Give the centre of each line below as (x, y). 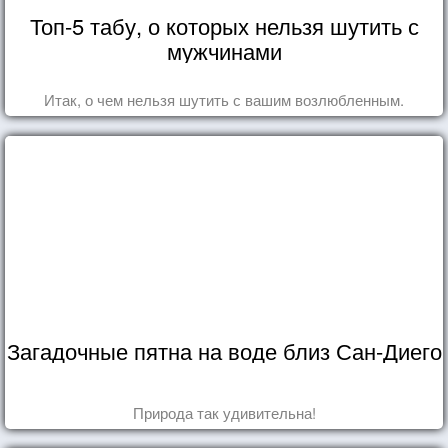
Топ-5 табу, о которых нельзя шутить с (224, 25)
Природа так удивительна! (224, 412)
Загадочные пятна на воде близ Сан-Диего (224, 350)
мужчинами (224, 50)
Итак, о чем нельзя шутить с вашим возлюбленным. (224, 99)
